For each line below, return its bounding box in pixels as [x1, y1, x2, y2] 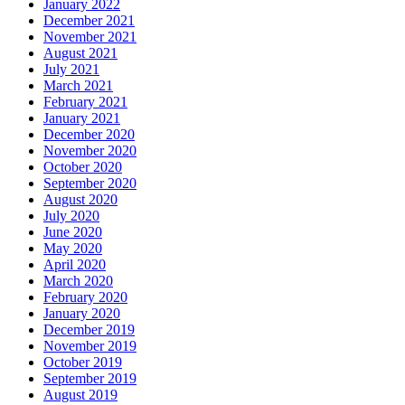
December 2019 [43, 322, 135, 338]
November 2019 [43, 338, 137, 354]
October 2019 [43, 354, 122, 371]
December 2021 [43, 13, 135, 29]
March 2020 [43, 273, 113, 289]
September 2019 [43, 371, 137, 387]
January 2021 [43, 110, 120, 127]
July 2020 [43, 208, 99, 224]
